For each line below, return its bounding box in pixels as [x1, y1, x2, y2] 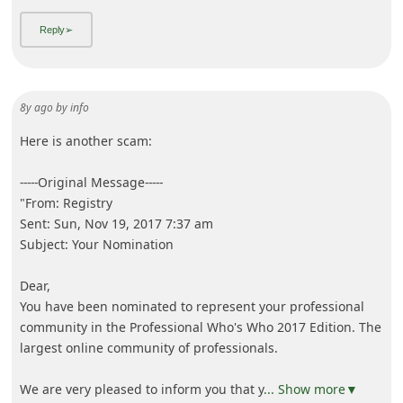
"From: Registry [19, 193, 112, 211]
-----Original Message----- [19, 173, 163, 191]
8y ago [19, 99, 53, 115]
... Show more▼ [263, 380, 358, 398]
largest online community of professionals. [19, 338, 278, 356]
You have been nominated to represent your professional [19, 297, 364, 315]
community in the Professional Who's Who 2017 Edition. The [19, 318, 381, 336]
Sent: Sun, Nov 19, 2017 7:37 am [19, 214, 213, 232]
